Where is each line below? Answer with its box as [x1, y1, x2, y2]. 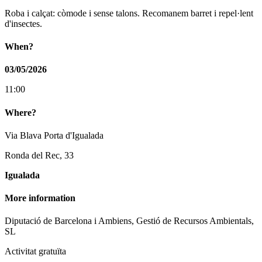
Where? [5, 107, 36, 118]
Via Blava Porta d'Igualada [5, 130, 104, 140]
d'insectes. [5, 18, 42, 29]
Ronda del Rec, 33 [5, 150, 74, 160]
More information [5, 193, 75, 204]
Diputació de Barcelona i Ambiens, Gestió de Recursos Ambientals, [5, 216, 254, 226]
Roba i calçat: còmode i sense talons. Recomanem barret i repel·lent [5, 8, 253, 18]
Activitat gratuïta [5, 246, 66, 257]
